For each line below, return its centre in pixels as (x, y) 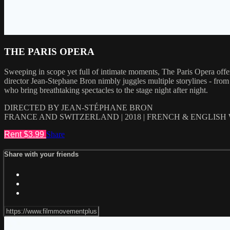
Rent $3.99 (25, 135)
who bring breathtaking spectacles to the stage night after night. (106, 90)
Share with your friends (41, 155)
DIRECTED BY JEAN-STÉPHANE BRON (79, 108)
